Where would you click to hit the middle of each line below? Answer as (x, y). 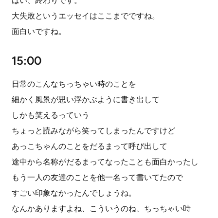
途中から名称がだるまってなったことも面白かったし (105, 162)
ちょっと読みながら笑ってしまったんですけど (93, 131)
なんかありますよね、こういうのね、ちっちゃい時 (101, 209)
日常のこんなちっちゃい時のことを (74, 84)
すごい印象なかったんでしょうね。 (74, 193)
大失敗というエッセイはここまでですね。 (86, 16)
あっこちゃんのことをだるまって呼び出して (90, 146)
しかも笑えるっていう (51, 115)
